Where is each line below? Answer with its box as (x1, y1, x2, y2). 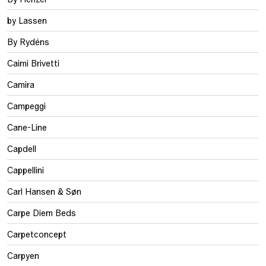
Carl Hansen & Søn (7, 186, 81, 197)
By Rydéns (7, 36, 49, 47)
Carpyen (7, 250, 39, 261)
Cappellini (7, 164, 44, 175)
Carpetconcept (7, 229, 66, 239)
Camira (7, 79, 34, 90)
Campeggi (7, 100, 46, 111)
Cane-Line (7, 122, 47, 132)
